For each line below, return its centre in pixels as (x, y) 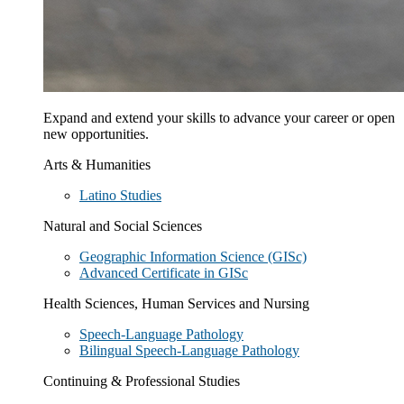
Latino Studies (120, 195)
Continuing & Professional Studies (142, 381)
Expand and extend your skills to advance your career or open (219, 118)
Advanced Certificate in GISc (164, 273)
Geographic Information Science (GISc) (193, 257)
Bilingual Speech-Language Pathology (189, 350)
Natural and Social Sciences (123, 226)
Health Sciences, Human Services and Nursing (176, 303)
